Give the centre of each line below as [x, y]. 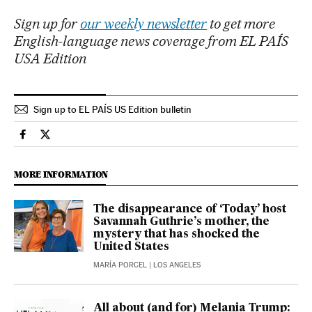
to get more [241, 23]
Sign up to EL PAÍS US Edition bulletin [112, 109]
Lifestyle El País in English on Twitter [132, 140]
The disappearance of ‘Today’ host [190, 209]
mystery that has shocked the [177, 234]
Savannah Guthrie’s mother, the [181, 222]
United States [131, 247]
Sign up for [47, 23]
